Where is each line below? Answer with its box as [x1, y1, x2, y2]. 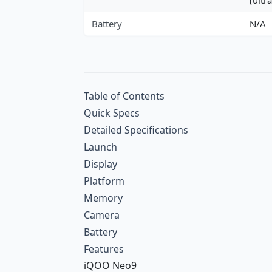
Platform [84, 174, 124, 188]
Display [84, 157, 117, 171]
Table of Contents [84, 89, 165, 103]
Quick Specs [84, 106, 140, 120]
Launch [84, 140, 117, 154]
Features [84, 242, 124, 256]
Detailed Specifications [84, 123, 188, 137]
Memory [84, 191, 123, 205]
